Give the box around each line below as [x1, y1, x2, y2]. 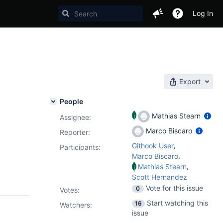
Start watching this [147, 199, 208, 207]
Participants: [60, 143, 101, 151]
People [60, 97, 83, 106]
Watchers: [60, 201, 92, 209]
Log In [193, 9, 213, 17]
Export [179, 77, 201, 86]
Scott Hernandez [132, 173, 187, 181]
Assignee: [60, 113, 91, 121]
